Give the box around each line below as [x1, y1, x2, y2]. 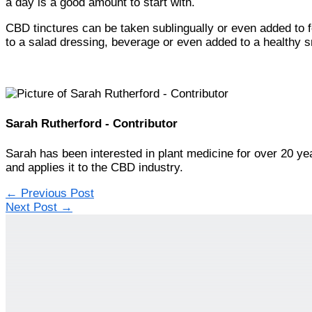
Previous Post [17, 186, 94, 200]
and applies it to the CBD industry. [6, 160, 183, 174]
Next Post [6, 200, 61, 214]
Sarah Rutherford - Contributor [6, 116, 178, 130]
